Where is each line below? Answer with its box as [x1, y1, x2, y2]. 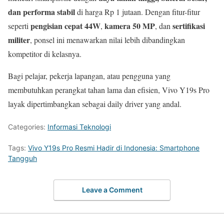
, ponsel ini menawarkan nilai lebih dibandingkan [30, 34, 185, 45]
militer [8, 34, 30, 46]
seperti [8, 20, 30, 31]
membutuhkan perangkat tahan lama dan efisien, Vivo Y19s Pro [8, 84, 209, 95]
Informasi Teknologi [47, 122, 111, 131]
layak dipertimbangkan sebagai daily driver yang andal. [8, 98, 181, 109]
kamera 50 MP [104, 20, 155, 32]
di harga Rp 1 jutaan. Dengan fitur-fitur [75, 6, 200, 17]
